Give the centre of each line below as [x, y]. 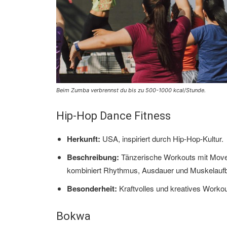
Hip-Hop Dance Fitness [113, 116]
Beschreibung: [93, 157]
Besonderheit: [92, 188]
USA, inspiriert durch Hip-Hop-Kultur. [162, 138]
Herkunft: [84, 139]
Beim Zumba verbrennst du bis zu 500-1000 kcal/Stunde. [131, 90]
